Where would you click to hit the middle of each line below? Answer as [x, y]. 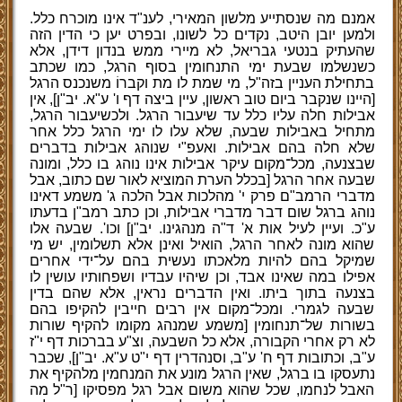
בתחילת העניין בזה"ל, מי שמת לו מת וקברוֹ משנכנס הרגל [202, 83]
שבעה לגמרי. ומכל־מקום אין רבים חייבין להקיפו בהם [202, 309]
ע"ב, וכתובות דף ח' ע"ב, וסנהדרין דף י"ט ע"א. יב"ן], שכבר [202, 358]
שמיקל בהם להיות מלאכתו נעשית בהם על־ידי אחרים [202, 261]
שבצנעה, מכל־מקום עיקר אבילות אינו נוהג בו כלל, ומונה [202, 164]
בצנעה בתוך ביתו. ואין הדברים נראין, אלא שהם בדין [202, 293]
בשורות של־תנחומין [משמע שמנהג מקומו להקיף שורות [202, 325]
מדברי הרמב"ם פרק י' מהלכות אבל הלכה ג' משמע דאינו [202, 196]
